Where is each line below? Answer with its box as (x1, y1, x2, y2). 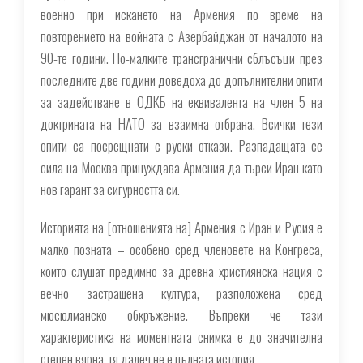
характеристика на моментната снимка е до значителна (41, 327, 322, 347)
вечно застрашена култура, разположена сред (41, 283, 322, 303)
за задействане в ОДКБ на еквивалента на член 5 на (41, 92, 322, 112)
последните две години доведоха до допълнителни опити (41, 70, 322, 90)
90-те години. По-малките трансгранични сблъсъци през (41, 48, 322, 68)
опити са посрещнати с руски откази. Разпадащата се (41, 135, 322, 156)
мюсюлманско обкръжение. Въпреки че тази (41, 305, 322, 325)
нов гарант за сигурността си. (41, 179, 180, 199)
